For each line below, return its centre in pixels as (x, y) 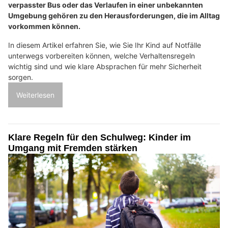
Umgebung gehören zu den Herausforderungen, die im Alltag (114, 16)
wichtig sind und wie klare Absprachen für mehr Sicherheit (105, 67)
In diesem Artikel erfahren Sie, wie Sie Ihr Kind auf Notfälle (105, 45)
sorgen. (21, 77)
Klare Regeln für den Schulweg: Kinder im (99, 138)
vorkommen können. (44, 26)
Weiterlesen (35, 95)
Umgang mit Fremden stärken (73, 148)
